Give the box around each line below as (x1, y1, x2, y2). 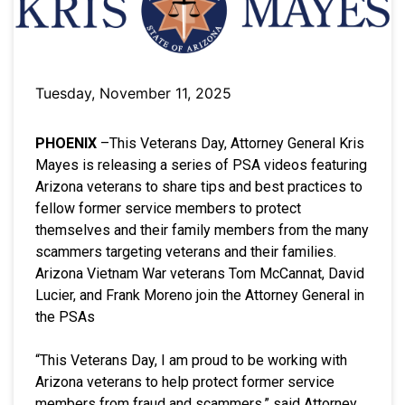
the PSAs (35, 307, 99, 325)
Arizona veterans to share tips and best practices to (35, 177, 363, 195)
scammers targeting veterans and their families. (35, 242, 336, 260)
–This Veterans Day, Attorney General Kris (100, 134, 364, 152)
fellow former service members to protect (35, 199, 301, 217)
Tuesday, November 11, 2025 (35, 83, 231, 102)
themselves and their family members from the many (35, 221, 369, 239)
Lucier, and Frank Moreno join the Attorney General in (35, 286, 364, 304)
